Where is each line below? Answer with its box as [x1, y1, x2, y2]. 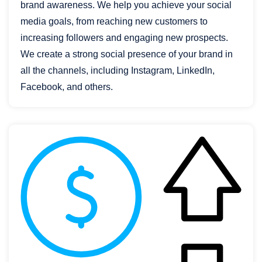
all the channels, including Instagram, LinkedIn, [20, 65, 215, 76]
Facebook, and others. [20, 82, 113, 92]
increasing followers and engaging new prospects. [20, 33, 228, 43]
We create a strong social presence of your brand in [20, 49, 233, 60]
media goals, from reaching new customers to [20, 16, 208, 27]
